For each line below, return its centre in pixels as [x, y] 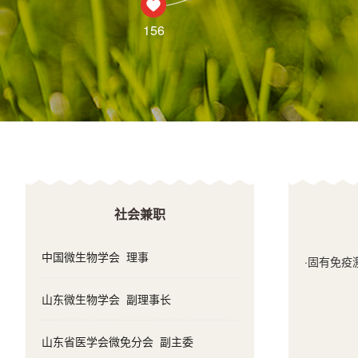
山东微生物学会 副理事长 [106, 299]
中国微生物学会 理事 [95, 257]
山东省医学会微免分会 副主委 [117, 341]
